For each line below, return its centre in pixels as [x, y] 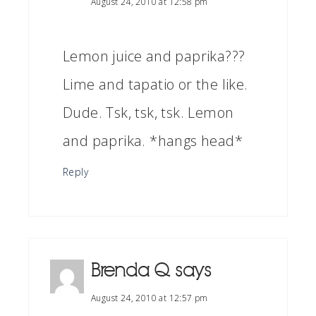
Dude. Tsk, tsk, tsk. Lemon [148, 113]
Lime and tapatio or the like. [156, 84]
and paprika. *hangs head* [153, 141]
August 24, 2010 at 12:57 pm [150, 298]
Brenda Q [130, 271]
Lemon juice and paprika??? [154, 56]
